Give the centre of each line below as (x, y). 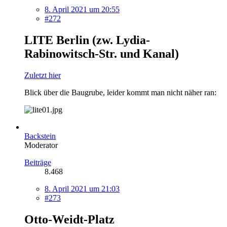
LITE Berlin (58, 40)
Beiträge (38, 162)
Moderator (41, 145)
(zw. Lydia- (121, 40)
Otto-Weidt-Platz (69, 219)
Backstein (40, 136)
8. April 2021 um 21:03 (82, 188)
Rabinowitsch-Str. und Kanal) (102, 53)
